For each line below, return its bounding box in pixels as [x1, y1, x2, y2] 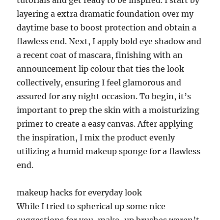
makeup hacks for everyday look [17, 188, 142, 197]
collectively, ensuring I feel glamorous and [17, 78, 182, 87]
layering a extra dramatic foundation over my [17, 9, 194, 19]
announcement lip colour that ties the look [17, 64, 185, 74]
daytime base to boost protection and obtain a [17, 23, 197, 32]
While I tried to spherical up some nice [17, 201, 166, 211]
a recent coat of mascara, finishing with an [17, 50, 183, 60]
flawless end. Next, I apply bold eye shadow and [17, 36, 202, 46]
